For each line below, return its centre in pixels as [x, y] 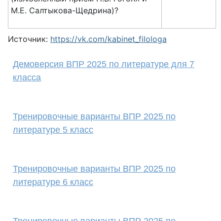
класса [27, 77]
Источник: [29, 39]
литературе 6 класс [53, 182]
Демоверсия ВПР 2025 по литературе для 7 [104, 64]
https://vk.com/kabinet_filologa [109, 39]
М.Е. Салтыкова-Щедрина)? [65, 10]
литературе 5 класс [53, 130]
